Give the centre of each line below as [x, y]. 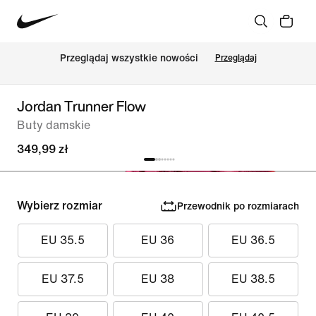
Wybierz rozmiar [60, 206]
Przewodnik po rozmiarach [238, 206]
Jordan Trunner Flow [81, 106]
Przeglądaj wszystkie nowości [129, 59]
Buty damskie [54, 125]
